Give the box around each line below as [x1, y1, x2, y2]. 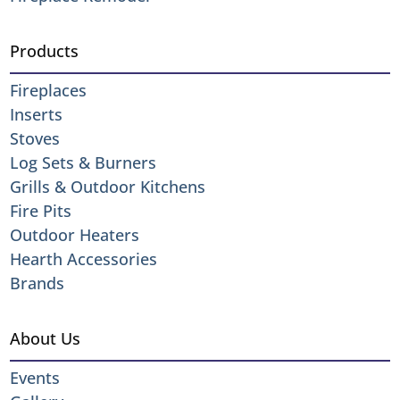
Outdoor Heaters [10, 223, 140, 246]
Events [10, 366, 61, 388]
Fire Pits [10, 199, 72, 221]
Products [10, 39, 79, 62]
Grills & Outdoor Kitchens [10, 175, 206, 197]
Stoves [10, 127, 61, 149]
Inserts [10, 103, 63, 125]
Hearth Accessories [10, 247, 158, 270]
